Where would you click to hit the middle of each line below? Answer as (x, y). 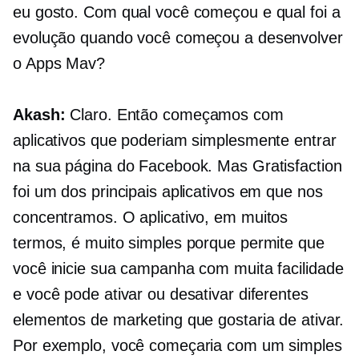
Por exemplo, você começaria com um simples (177, 346)
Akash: (39, 115)
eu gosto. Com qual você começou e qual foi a (177, 12)
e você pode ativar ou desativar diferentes (161, 294)
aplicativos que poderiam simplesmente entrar (175, 141)
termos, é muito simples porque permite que (169, 243)
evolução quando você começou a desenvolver (178, 38)
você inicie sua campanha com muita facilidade (178, 269)
